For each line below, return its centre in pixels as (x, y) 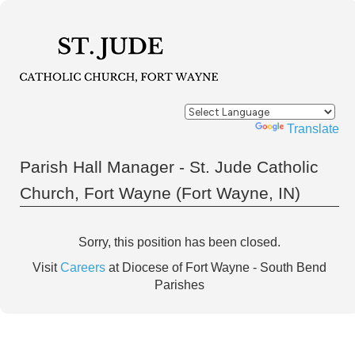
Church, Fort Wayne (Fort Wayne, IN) (160, 193)
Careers (83, 267)
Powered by (220, 129)
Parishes (180, 284)
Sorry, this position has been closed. (180, 242)
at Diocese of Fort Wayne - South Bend (216, 267)
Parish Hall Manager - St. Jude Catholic (169, 167)
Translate (313, 129)
